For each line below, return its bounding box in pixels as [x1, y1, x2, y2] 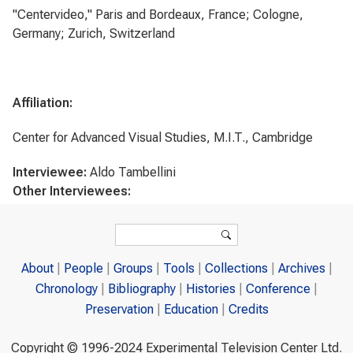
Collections [204, 261, 268, 277]
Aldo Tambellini [90, 165, 176, 180]
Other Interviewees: [13, 184, 134, 199]
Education [163, 302, 218, 318]
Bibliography [108, 281, 176, 297]
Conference [246, 281, 310, 297]
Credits [228, 302, 269, 318]
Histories [186, 281, 236, 297]
